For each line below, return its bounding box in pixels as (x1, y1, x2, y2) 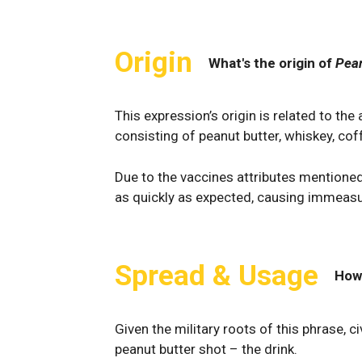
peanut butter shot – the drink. (115, 340, 297, 357)
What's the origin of (208, 54, 335, 71)
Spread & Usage (115, 259, 318, 293)
